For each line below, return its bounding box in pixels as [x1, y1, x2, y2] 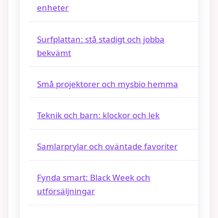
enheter [37, 2, 69, 14]
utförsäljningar [37, 185, 95, 197]
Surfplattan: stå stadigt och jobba [37, 33, 164, 45]
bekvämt [37, 47, 71, 58]
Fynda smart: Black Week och [37, 172, 150, 183]
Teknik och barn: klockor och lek [37, 109, 160, 121]
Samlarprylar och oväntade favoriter [37, 141, 178, 152]
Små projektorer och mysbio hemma [37, 78, 178, 90]
